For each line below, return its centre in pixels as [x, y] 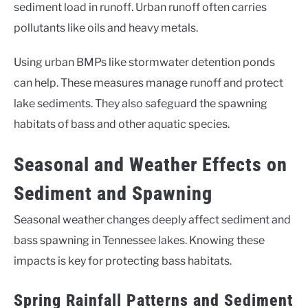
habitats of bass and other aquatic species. [122, 124]
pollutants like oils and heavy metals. [106, 28]
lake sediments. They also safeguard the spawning [141, 104]
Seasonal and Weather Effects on [151, 165]
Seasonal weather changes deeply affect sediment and [152, 220]
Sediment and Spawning [113, 194]
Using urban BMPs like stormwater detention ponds [144, 63]
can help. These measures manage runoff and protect [148, 83]
